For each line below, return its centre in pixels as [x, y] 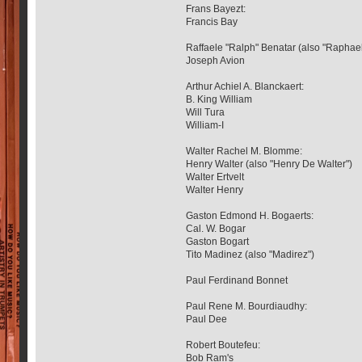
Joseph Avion [216, 60]
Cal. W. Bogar [216, 228]
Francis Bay [212, 21]
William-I [205, 125]
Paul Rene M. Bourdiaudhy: [247, 306]
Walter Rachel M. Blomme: [244, 151]
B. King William [219, 99]
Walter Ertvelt [215, 177]
